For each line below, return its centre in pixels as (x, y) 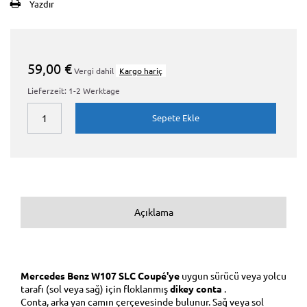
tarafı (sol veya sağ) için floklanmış (95, 288)
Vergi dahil (94, 70)
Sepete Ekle (176, 118)
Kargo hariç (141, 70)
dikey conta (196, 288)
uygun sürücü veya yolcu (233, 275)
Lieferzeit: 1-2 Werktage (74, 90)
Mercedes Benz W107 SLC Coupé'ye (100, 275)
